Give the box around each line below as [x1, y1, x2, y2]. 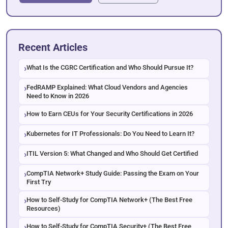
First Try [26, 178, 51, 186]
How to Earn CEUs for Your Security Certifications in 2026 [26, 109, 193, 118]
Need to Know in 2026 [26, 92, 89, 100]
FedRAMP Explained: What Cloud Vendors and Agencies [26, 83, 188, 91]
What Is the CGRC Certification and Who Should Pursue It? [26, 63, 193, 71]
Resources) [26, 204, 61, 212]
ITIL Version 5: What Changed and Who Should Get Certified [26, 149, 198, 157]
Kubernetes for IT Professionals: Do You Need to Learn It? [26, 129, 194, 137]
